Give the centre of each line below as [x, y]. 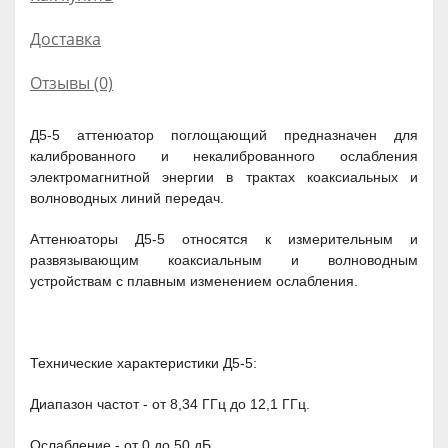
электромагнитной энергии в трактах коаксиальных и [224, 177]
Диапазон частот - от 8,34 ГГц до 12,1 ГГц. [170, 404]
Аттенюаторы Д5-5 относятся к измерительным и [224, 239]
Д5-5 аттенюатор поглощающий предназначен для [224, 135]
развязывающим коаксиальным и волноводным [224, 260]
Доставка [65, 39]
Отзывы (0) [71, 83]
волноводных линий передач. [127, 198]
